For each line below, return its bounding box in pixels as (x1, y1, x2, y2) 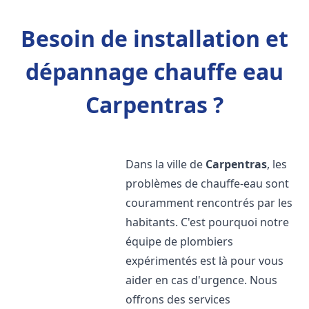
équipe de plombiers (126, 234, 234, 249)
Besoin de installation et (21, 23, 288, 53)
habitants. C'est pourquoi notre (126, 215, 290, 230)
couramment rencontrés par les (126, 195, 293, 210)
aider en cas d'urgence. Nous (126, 272, 278, 288)
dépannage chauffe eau (26, 57, 283, 86)
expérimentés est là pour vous (126, 253, 284, 268)
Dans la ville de (126, 157, 206, 172)
